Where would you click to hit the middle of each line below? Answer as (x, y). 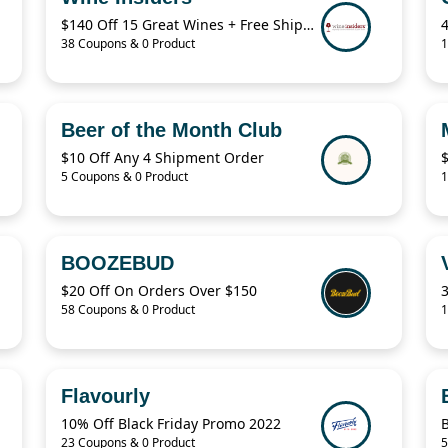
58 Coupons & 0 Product (128, 310)
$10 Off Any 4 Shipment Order (162, 158)
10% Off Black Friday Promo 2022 (171, 424)
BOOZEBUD (117, 263)
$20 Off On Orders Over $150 (159, 291)
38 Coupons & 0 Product (128, 44)
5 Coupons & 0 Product (124, 177)
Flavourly (105, 396)
